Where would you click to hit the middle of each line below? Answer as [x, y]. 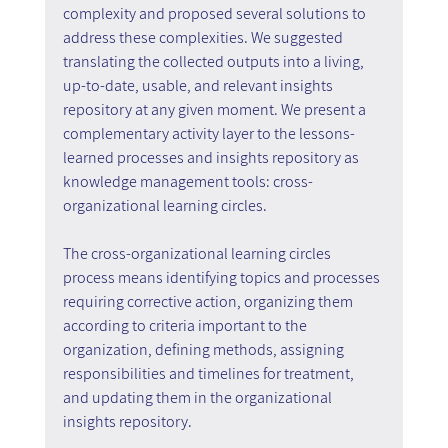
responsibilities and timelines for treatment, [209, 373]
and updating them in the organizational [198, 397]
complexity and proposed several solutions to [215, 13]
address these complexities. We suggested [204, 37]
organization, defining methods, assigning [204, 349]
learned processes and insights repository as [212, 157]
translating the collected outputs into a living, [214, 61]
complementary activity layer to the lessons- [208, 133]
